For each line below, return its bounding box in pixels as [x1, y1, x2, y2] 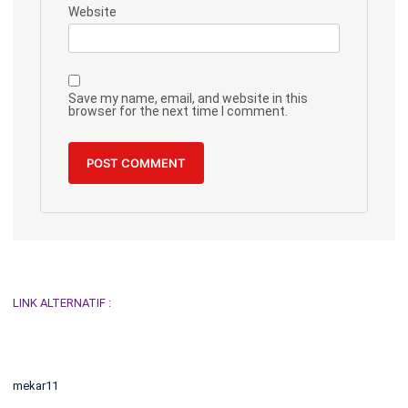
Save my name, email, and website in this [68, 90, 308, 106]
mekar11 [13, 379, 58, 393]
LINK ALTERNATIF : [13, 295, 111, 310]
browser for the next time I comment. [68, 103, 288, 118]
